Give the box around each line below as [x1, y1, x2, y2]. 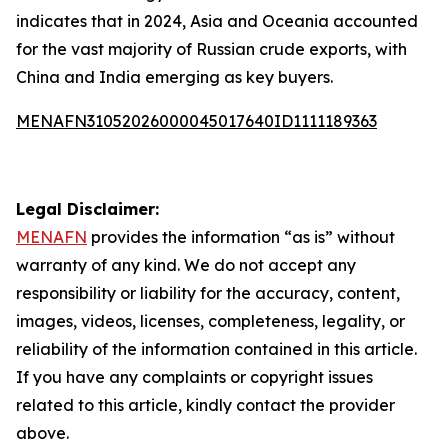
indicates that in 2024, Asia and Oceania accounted [16, 11, 418, 31]
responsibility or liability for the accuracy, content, [16, 283, 400, 303]
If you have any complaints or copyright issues [16, 367, 373, 387]
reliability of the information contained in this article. [16, 339, 417, 359]
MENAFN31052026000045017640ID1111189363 [16, 111, 377, 131]
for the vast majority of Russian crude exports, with [16, 39, 407, 59]
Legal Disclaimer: [16, 199, 159, 219]
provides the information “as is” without [87, 227, 395, 247]
